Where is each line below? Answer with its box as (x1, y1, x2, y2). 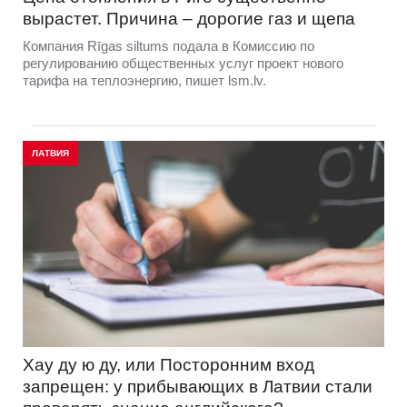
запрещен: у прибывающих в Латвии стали (23, 376, 372, 396)
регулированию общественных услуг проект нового (23, 55, 343, 72)
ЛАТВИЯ (32, 148, 69, 159)
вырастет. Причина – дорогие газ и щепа (23, 9, 355, 29)
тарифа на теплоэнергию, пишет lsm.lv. (23, 73, 266, 89)
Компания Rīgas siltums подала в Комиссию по (23, 38, 314, 55)
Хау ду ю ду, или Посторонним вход (23, 354, 314, 374)
